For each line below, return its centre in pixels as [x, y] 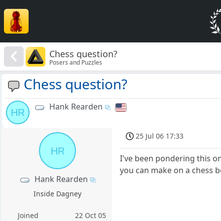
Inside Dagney [57, 194]
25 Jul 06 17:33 [160, 136]
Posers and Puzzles [76, 62]
